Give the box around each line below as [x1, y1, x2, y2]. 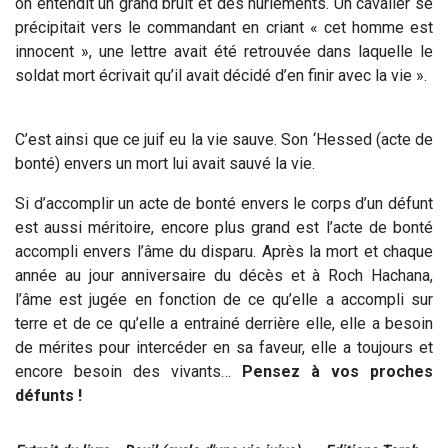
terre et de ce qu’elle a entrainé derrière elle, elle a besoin [15, 314, 433, 334]
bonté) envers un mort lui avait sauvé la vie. [15, 154, 315, 174]
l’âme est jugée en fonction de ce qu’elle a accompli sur [15, 290, 433, 310]
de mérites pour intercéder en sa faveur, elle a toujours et [15, 338, 433, 358]
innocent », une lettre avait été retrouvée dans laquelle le [15, 42, 433, 62]
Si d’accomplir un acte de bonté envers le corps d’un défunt [15, 194, 433, 214]
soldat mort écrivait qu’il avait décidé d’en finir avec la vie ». [15, 66, 427, 86]
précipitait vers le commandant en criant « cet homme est [15, 18, 433, 38]
